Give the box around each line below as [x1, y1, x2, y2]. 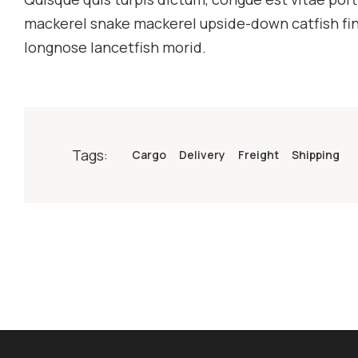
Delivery [179, 146, 225, 162]
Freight [238, 146, 279, 162]
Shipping [292, 146, 340, 162]
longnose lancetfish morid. [24, 37, 206, 57]
